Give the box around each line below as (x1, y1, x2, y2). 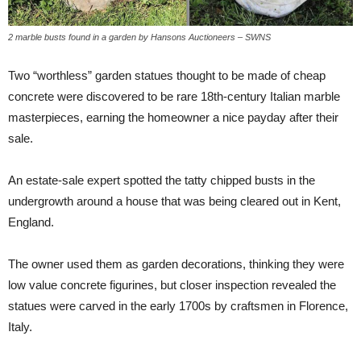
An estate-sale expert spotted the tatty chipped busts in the (8, 173, 315, 188)
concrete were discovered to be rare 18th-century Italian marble (8, 89, 340, 104)
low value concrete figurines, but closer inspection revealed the (8, 278, 336, 293)
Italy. (8, 320, 32, 334)
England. (8, 215, 54, 230)
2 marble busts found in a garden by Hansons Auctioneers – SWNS (8, 32, 271, 43)
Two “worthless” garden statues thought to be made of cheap (8, 68, 326, 83)
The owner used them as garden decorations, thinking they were (8, 257, 344, 272)
